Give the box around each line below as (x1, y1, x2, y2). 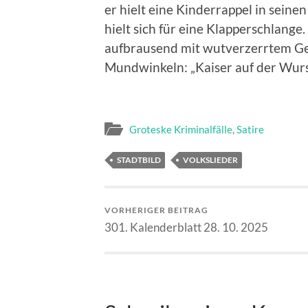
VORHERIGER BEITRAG (104, 205, 208, 216)
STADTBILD (117, 155, 161, 166)
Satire (236, 123, 264, 136)
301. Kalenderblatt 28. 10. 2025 (104, 220, 268, 235)
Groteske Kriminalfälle (129, 123, 232, 136)
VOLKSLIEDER (183, 155, 238, 166)
